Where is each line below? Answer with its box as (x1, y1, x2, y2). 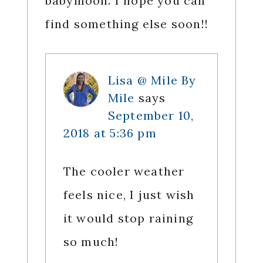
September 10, (107, 108, 194, 123)
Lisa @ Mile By (107, 73, 197, 88)
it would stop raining (63, 211, 193, 226)
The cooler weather (63, 164, 185, 179)
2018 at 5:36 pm (63, 126, 157, 141)
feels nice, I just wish (63, 187, 195, 203)
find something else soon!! (45, 16, 208, 32)
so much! (63, 234, 119, 249)
